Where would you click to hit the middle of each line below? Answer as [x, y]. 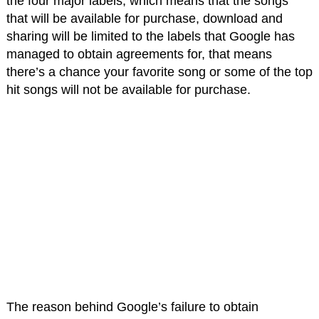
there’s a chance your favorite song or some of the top [159, 72]
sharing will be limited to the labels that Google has [150, 37]
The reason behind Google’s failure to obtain [132, 307]
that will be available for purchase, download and [144, 19]
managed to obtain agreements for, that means [139, 54]
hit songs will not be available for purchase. [128, 90]
